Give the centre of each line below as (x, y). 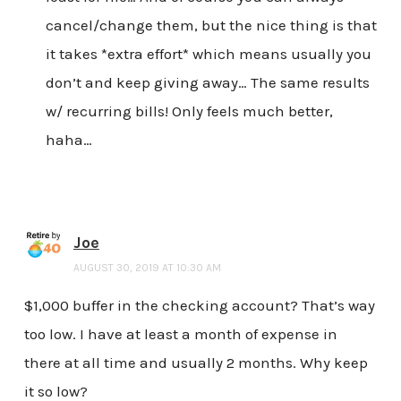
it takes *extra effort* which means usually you (208, 53)
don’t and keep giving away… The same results (207, 82)
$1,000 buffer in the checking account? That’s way (199, 305)
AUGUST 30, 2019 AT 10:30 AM (147, 267)
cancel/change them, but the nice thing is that (211, 25)
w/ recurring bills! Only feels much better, (189, 111)
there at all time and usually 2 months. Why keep (196, 362)
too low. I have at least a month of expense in (180, 333)
